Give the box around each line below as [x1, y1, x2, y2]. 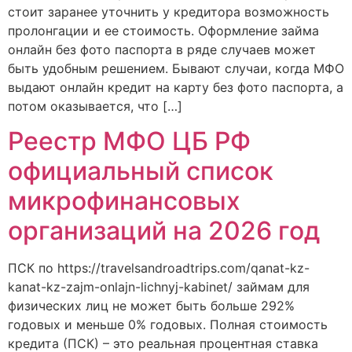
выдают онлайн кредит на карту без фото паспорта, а [8, 79, 343, 95]
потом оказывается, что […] [8, 97, 182, 114]
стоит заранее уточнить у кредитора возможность [8, 3, 329, 20]
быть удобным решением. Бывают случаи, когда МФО [8, 60, 344, 76]
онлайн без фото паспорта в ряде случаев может [8, 41, 316, 57]
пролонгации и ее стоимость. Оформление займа [8, 22, 319, 38]
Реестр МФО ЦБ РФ [8, 125, 251, 156]
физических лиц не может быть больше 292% [8, 297, 295, 313]
